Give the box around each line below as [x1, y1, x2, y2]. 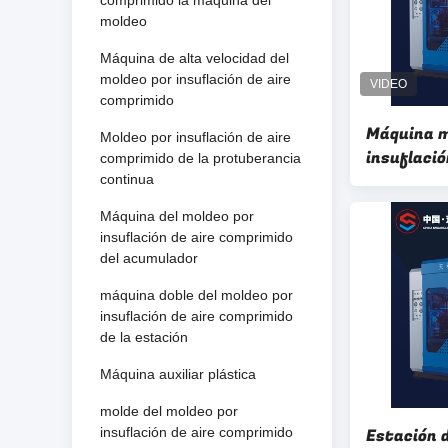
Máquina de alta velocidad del [100, 50, 289, 66]
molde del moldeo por [100, 403, 238, 419]
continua [100, 171, 154, 187]
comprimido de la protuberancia [100, 150, 301, 166]
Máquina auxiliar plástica [100, 366, 256, 382]
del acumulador [100, 250, 198, 266]
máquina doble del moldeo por [100, 287, 293, 303]
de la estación [100, 329, 188, 345]
